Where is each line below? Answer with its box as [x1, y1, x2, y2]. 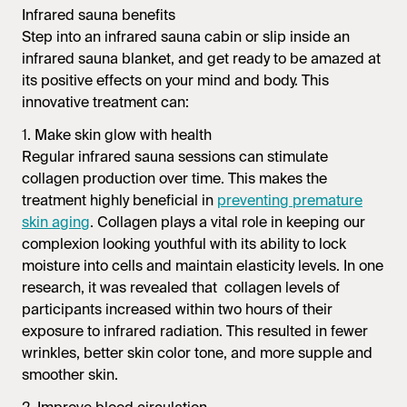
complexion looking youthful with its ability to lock [22, 234, 346, 253]
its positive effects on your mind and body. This [22, 71, 329, 90]
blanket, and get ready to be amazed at [122, 49, 381, 68]
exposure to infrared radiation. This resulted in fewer [22, 322, 368, 341]
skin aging [22, 213, 90, 232]
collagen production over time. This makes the [22, 169, 327, 188]
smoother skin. [22, 365, 118, 384]
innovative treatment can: [22, 93, 189, 112]
